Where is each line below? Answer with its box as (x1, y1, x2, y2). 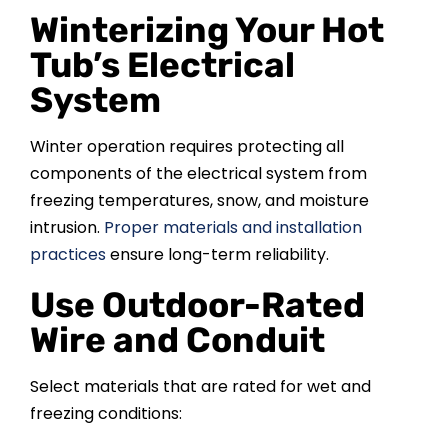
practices (29, 243, 106, 267)
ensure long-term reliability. (105, 243, 329, 267)
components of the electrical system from (29, 162, 367, 186)
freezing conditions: (29, 402, 182, 426)
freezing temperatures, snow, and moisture (29, 189, 369, 213)
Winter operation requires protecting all (29, 135, 344, 159)
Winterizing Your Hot (29, 9, 384, 52)
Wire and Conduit (29, 319, 325, 362)
